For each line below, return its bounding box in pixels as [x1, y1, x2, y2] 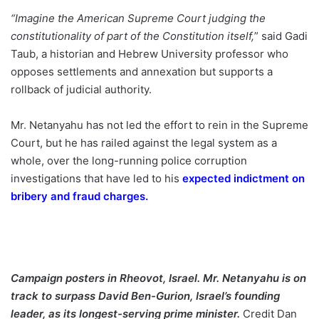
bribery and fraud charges [11, 189, 145, 203]
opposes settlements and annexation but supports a [11, 65, 273, 78]
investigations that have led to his [11, 172, 182, 185]
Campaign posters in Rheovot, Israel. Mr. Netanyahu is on [11, 271, 306, 285]
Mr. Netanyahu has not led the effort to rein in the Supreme [11, 118, 308, 132]
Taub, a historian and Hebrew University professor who [11, 47, 288, 61]
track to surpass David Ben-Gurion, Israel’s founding [11, 289, 280, 303]
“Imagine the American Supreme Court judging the [11, 11, 266, 25]
